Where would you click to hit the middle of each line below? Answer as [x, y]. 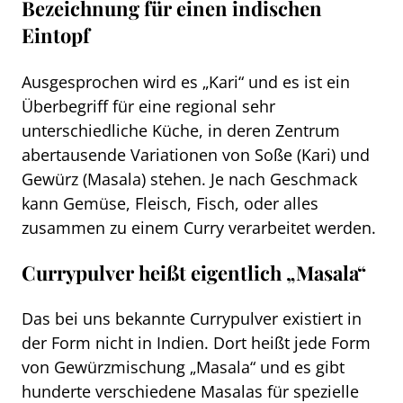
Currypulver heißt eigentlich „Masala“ [194, 272]
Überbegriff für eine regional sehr [148, 105]
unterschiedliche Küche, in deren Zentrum [181, 130]
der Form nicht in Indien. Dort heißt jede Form [196, 343]
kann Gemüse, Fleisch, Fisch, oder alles [170, 202]
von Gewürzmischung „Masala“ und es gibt [183, 367]
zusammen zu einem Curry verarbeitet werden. [199, 227]
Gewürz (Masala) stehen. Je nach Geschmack [189, 178]
